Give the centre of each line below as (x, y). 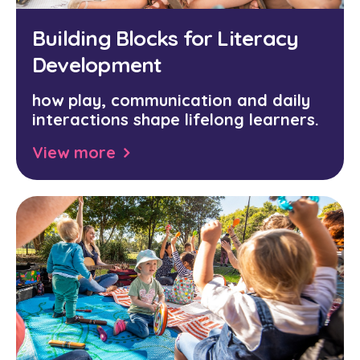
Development (97, 65)
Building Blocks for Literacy (166, 38)
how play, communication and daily (171, 100)
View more (74, 152)
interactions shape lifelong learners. (178, 119)
